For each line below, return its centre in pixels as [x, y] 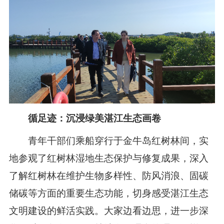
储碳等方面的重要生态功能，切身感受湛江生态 [108, 193]
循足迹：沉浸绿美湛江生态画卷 [94, 118]
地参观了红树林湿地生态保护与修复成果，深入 [108, 158]
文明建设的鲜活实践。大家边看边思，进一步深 [108, 211]
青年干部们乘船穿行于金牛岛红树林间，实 [108, 141]
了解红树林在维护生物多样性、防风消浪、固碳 [108, 176]
